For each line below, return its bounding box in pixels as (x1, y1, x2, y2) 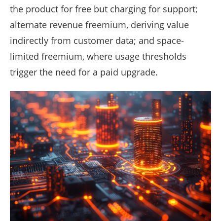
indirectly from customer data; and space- (10, 34, 184, 46)
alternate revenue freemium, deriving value (10, 18, 189, 31)
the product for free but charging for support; (10, 2, 198, 15)
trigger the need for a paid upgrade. (10, 66, 158, 78)
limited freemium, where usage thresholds (10, 50, 186, 62)
